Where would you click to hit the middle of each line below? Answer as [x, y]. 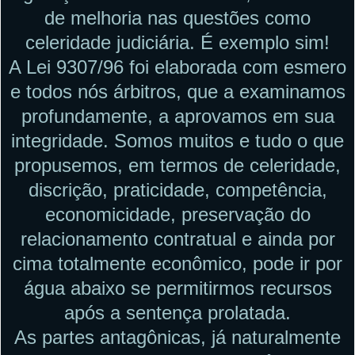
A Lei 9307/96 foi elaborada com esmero [177, 67]
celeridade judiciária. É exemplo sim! [177, 42]
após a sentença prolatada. [177, 312]
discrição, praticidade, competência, [177, 189]
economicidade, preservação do [177, 214]
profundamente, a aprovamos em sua [177, 116]
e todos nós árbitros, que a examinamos [177, 91]
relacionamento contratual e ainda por [177, 239]
